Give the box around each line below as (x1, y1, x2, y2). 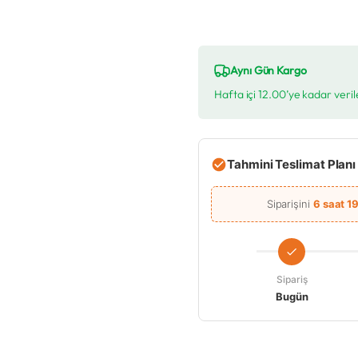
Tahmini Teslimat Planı (227, 157, 356, 173)
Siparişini (266, 197, 313, 211)
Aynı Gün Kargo (230, 63, 307, 78)
